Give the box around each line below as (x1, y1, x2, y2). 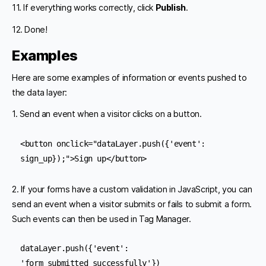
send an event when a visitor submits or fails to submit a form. (12, 198, 252, 209)
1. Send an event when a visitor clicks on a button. (12, 109, 202, 119)
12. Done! (12, 24, 47, 34)
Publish (155, 2, 186, 13)
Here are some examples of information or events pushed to (12, 72, 247, 83)
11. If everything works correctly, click (12, 2, 156, 13)
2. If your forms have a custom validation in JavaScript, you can (12, 183, 252, 194)
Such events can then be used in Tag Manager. (12, 213, 191, 224)
